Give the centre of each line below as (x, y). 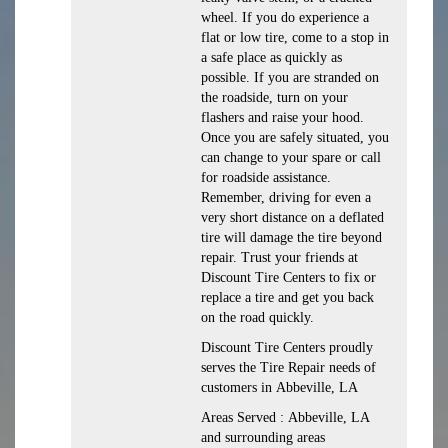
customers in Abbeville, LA (279, 387)
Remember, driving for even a (286, 197)
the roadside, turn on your (274, 97)
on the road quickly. (257, 317)
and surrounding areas (263, 437)
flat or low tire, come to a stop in (295, 37)
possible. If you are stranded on (290, 77)
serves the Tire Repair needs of (288, 367)
